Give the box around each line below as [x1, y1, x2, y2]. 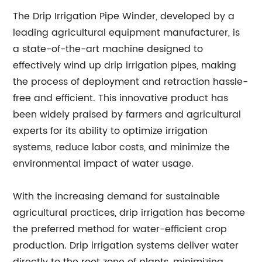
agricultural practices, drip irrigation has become [13, 205, 246, 220]
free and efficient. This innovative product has [13, 91, 229, 106]
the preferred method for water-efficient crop [13, 222, 227, 237]
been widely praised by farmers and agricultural [13, 107, 242, 122]
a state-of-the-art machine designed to [13, 42, 204, 57]
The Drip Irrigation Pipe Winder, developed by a [13, 9, 235, 24]
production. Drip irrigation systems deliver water [13, 238, 239, 253]
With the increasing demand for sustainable [13, 189, 220, 204]
